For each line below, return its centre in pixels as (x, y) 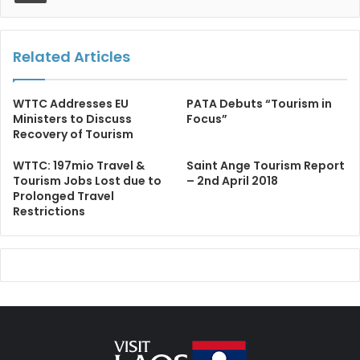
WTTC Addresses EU (71, 104)
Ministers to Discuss (72, 119)
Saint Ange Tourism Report (266, 166)
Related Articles (72, 57)
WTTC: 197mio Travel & (79, 166)
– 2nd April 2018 (232, 181)
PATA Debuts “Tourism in (259, 104)
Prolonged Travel (63, 196)
